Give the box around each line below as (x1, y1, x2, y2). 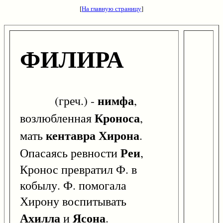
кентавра (46, 126, 96, 144)
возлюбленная (20, 110, 95, 126)
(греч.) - (20, 93, 98, 109)
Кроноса (95, 109, 140, 127)
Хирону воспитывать (20, 193, 126, 210)
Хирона (99, 126, 139, 144)
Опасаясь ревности (20, 145, 120, 161)
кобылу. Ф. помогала (20, 177, 126, 194)
